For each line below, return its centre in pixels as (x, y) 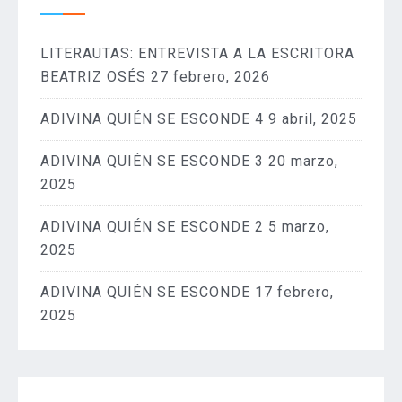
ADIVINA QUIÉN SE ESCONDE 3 (152, 161)
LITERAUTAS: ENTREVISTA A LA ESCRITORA (197, 53)
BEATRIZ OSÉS (93, 76)
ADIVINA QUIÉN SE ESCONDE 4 (152, 118)
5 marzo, (299, 226)
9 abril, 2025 (313, 118)
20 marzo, (303, 161)
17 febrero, (294, 292)
